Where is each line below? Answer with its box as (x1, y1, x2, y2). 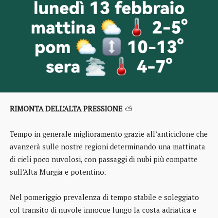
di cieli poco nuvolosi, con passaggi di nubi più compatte (10, 154, 198, 164)
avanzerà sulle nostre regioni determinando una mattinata (10, 142, 205, 152)
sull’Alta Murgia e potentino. (10, 167, 106, 177)
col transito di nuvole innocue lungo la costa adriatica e (10, 205, 197, 215)
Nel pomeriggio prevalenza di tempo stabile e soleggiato (10, 192, 199, 202)
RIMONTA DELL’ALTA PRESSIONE (10, 104, 123, 114)
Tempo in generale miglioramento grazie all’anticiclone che (10, 129, 208, 139)
